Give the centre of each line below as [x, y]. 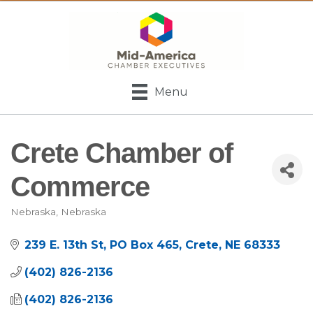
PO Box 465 [144, 245]
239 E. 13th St [64, 245]
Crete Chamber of [122, 153]
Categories [53, 223]
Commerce [80, 186]
